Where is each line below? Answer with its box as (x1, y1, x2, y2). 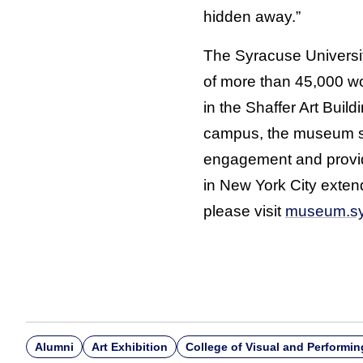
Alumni (35, 340, 75, 353)
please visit (203, 202, 285, 220)
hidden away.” (203, 7, 301, 25)
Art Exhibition (92, 340, 169, 353)
